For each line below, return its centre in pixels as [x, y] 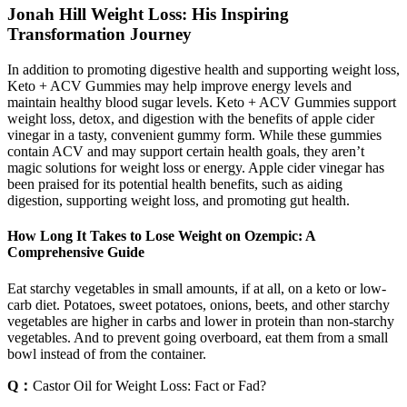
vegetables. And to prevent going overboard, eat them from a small [198, 337]
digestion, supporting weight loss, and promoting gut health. [179, 201]
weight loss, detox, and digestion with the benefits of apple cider [191, 119]
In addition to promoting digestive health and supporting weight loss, [203, 70]
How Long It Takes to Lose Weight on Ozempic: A [161, 236]
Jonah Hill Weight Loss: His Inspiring [148, 15]
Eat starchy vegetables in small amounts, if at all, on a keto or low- [197, 288]
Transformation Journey [99, 35]
